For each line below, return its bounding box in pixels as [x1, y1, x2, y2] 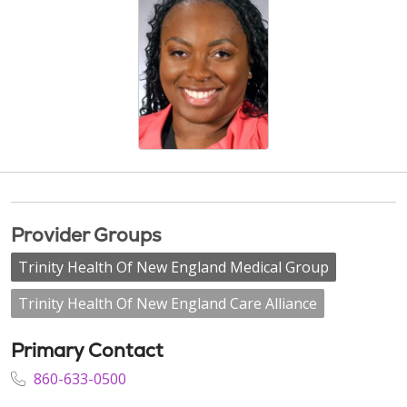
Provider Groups [11, 223, 162, 247]
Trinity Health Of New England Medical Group [18, 257, 329, 277]
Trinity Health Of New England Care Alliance [18, 293, 317, 313]
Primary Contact [11, 338, 164, 362]
